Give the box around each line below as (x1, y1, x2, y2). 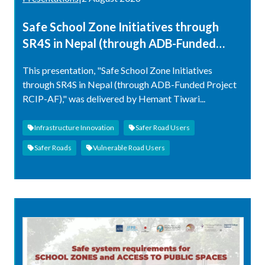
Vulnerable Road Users (93, 143, 165, 152)
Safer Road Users (135, 122, 190, 132)
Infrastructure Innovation (34, 122, 114, 132)
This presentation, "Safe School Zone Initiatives (22, 64, 212, 76)
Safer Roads (34, 143, 72, 152)
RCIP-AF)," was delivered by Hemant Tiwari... (22, 92, 205, 104)
